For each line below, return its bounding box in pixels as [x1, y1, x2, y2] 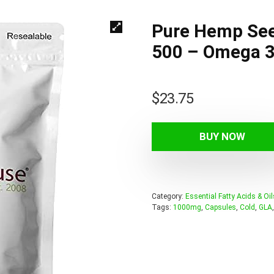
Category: [152, 191, 185, 201]
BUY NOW [199, 130, 245, 143]
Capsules [205, 202, 236, 212]
